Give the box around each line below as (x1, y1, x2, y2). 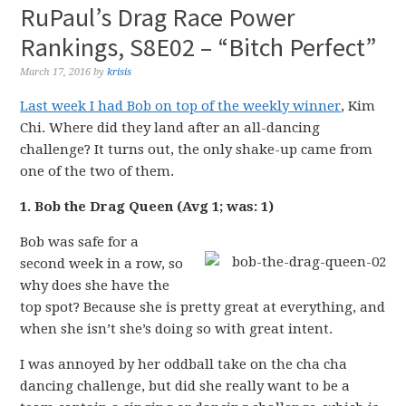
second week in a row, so (20, 256, 184, 272)
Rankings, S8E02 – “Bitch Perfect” (20, 31, 377, 63)
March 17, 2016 (20, 66, 92, 78)
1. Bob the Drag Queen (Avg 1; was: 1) (20, 198, 275, 215)
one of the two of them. (20, 163, 175, 179)
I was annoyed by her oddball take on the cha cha (20, 356, 348, 372)
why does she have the (20, 277, 170, 294)
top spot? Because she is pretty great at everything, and (20, 299, 386, 315)
